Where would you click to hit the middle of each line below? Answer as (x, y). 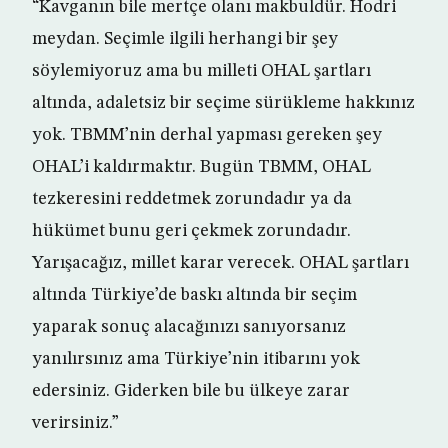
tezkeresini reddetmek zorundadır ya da (192, 199)
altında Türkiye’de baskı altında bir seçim (194, 295)
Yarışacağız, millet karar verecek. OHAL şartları (220, 263)
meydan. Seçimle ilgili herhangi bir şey (185, 39)
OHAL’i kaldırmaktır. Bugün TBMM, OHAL (201, 167)
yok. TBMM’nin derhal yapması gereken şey (207, 135)
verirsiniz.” (75, 423)
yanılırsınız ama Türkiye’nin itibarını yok (196, 359)
